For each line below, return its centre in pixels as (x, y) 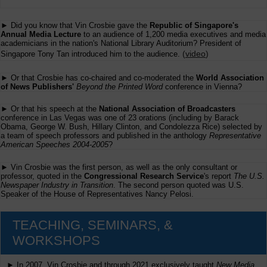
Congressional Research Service (144, 176)
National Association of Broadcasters (167, 109)
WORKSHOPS (56, 240)
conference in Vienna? (202, 87)
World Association (230, 78)
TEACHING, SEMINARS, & (93, 225)
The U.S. (249, 176)
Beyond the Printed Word (119, 87)
